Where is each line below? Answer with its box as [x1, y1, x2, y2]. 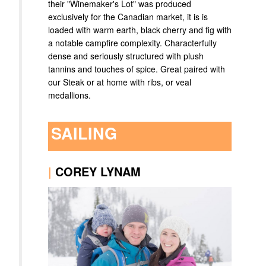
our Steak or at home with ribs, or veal [48, 76, 191, 88]
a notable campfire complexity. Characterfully [48, 37, 217, 49]
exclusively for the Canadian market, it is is [48, 11, 208, 23]
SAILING [51, 122, 117, 145]
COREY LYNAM [55, 163, 141, 180]
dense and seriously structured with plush [48, 50, 204, 62]
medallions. [48, 89, 91, 102]
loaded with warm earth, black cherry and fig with [48, 24, 232, 36]
